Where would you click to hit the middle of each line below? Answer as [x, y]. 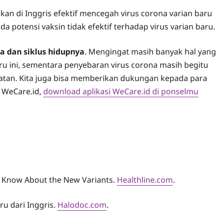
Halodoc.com [82, 205]
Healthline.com [145, 180]
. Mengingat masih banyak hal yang [150, 52]
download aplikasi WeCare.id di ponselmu [121, 92]
